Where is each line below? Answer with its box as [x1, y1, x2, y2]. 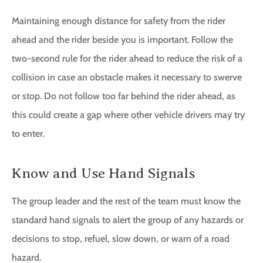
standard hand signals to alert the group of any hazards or [12, 214, 244, 226]
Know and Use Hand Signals [12, 166, 195, 181]
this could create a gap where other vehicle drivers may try [12, 109, 245, 121]
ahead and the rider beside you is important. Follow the [12, 34, 233, 46]
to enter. [12, 128, 45, 140]
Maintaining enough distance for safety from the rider [12, 15, 225, 27]
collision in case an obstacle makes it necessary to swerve [12, 72, 242, 83]
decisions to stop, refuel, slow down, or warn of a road [12, 233, 230, 245]
